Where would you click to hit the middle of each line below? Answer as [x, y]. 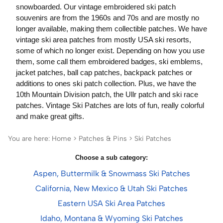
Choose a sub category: [111, 157]
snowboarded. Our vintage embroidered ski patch [96, 7]
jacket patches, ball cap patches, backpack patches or [104, 72]
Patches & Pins [103, 138]
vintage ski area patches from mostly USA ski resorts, [104, 40]
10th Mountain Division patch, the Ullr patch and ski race [107, 94]
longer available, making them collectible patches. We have [111, 29]
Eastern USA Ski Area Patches [111, 203]
